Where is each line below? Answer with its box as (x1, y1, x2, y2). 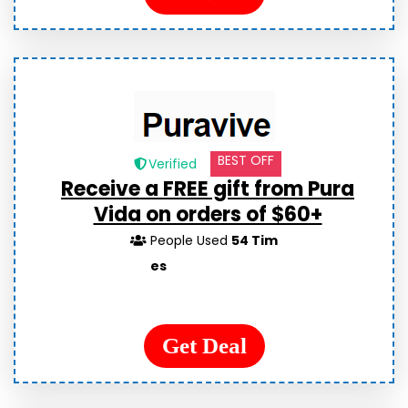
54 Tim (231, 231, 279, 250)
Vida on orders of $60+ (93, 200, 322, 229)
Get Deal (161, 333, 247, 359)
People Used (150, 231, 232, 250)
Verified (148, 155, 197, 174)
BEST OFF (217, 151, 274, 170)
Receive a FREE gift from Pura (61, 175, 354, 204)
